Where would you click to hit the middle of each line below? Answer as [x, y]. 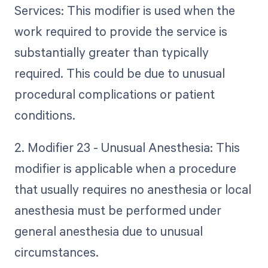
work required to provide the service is [121, 31]
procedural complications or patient [114, 94]
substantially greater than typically [111, 52]
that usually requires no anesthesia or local [133, 189]
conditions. [45, 115]
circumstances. [56, 252]
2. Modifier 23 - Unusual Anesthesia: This [127, 147]
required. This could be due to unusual [119, 73]
